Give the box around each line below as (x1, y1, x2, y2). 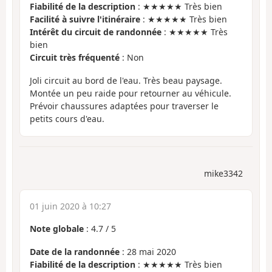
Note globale (30, 222, 84, 234)
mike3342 (204, 167, 243, 179)
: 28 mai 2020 (120, 246, 176, 258)
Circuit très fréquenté (30, 51, 120, 63)
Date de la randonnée (30, 246, 120, 258)
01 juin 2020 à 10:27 (30, 200, 111, 212)
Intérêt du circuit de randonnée (30, 25, 161, 38)
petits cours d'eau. (30, 113, 104, 125)
